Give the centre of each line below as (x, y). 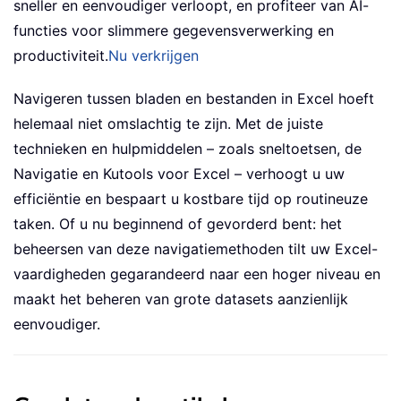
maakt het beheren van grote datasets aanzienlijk (181, 299)
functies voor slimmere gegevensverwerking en (174, 31)
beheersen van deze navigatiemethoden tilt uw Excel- (196, 249)
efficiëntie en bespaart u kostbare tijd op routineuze (191, 199)
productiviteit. (61, 56)
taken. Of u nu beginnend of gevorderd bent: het (178, 224)
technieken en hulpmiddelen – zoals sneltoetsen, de (188, 149)
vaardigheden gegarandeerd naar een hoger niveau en (197, 274)
